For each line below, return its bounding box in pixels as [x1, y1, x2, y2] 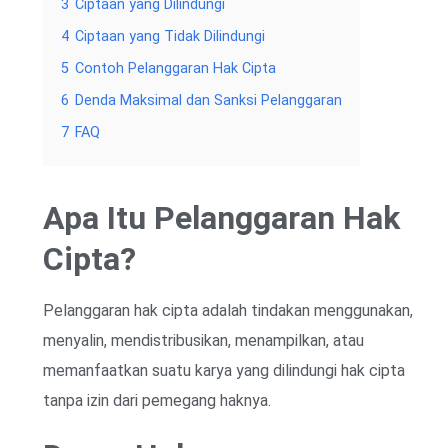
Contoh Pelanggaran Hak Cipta [75, 60, 276, 78]
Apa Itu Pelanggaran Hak [43, 199, 400, 238]
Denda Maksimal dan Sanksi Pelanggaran [75, 92, 342, 110]
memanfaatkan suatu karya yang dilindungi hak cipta [43, 361, 405, 381]
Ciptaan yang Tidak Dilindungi [75, 28, 265, 46]
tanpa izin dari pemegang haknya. [43, 391, 271, 411]
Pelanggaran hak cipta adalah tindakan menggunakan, [43, 301, 413, 321]
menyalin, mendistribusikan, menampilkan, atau [43, 331, 364, 351]
